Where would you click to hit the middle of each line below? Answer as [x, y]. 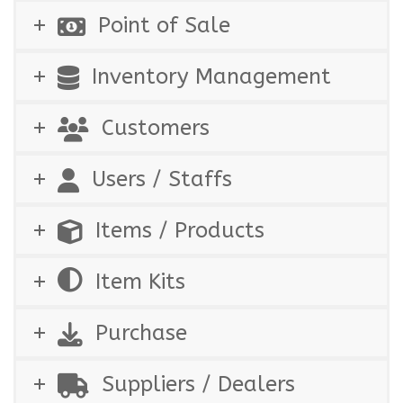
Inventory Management [211, 77]
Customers [156, 128]
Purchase [141, 333]
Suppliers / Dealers [198, 385]
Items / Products [180, 231]
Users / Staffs [162, 179]
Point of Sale [164, 26]
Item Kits [140, 282]
